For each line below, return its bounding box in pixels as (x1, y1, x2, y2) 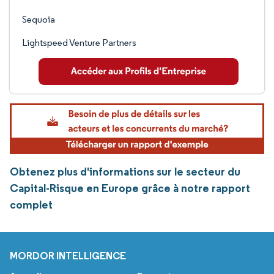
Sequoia (22, 13, 55, 25)
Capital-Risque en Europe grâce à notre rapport (10, 181, 250, 196)
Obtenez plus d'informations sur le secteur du (10, 165, 240, 179)
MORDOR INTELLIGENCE (10, 250, 126, 262)
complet (10, 198, 53, 212)
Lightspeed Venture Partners (22, 37, 136, 48)
